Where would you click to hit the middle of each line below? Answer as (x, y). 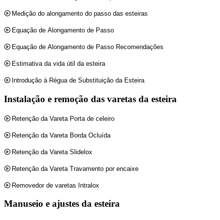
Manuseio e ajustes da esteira (62, 204)
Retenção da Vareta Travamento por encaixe (75, 168)
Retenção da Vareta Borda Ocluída (61, 135)
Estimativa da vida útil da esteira (59, 64)
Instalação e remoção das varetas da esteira (90, 99)
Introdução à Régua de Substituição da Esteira (78, 81)
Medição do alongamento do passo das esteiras (80, 14)
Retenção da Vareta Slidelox (52, 152)
